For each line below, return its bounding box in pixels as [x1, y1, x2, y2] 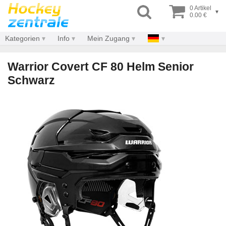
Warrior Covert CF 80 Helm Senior [8, 60, 194, 73]
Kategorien [5, 34, 40, 42]
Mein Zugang [87, 34, 130, 42]
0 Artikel [190, 5, 211, 12]
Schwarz [8, 74, 55, 87]
